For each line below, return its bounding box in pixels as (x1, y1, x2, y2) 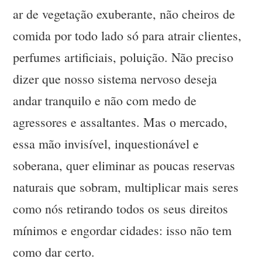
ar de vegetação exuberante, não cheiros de (13, 5, 236, 23)
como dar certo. (13, 243, 95, 261)
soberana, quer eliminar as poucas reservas (13, 157, 236, 174)
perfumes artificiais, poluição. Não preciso (13, 49, 234, 66)
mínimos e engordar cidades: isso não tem (13, 222, 232, 239)
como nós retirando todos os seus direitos (13, 200, 229, 218)
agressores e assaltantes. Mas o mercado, (13, 113, 228, 131)
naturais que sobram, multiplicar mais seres (13, 178, 239, 196)
